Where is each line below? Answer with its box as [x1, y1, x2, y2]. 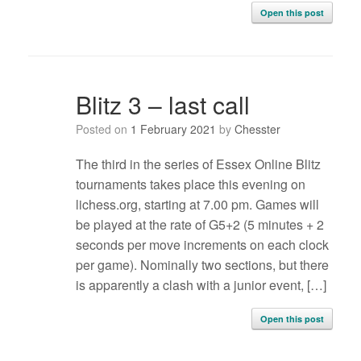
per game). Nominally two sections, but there [75, 255, 329, 275]
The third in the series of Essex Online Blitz [75, 155, 321, 174]
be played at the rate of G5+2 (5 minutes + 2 [75, 215, 324, 234]
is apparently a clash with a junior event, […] [75, 276, 326, 295]
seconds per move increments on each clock [75, 235, 329, 255]
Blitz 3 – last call [75, 87, 250, 122]
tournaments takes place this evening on [75, 175, 305, 194]
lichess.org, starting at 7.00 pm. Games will [75, 195, 319, 214]
